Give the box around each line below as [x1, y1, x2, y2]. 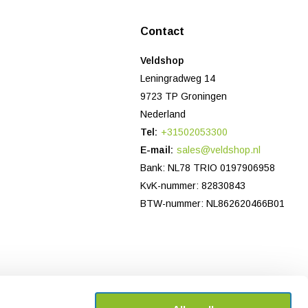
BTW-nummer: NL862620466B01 [140, 198, 285, 210]
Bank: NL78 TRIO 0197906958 [140, 162, 276, 174]
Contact [140, 25, 185, 38]
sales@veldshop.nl [177, 144, 261, 156]
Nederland [140, 109, 186, 120]
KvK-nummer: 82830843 [140, 180, 246, 192]
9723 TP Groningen [140, 91, 228, 102]
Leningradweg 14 [140, 73, 216, 85]
